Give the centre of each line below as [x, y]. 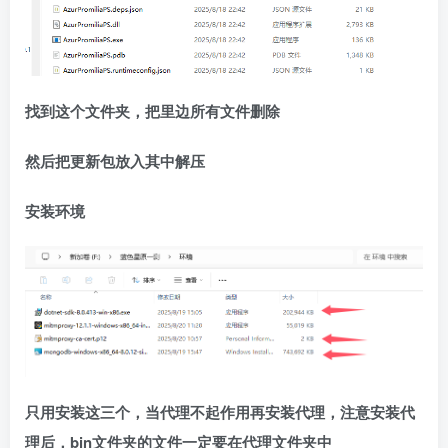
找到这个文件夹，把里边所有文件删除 [152, 110]
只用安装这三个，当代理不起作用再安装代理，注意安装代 [220, 412]
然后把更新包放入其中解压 [115, 160]
